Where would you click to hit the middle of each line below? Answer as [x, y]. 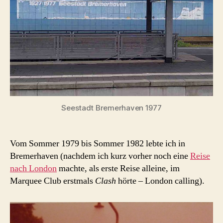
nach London [33, 168]
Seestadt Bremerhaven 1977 [111, 108]
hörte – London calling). [161, 181]
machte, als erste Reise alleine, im [118, 168]
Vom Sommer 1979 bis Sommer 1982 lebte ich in [98, 143]
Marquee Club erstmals [53, 181]
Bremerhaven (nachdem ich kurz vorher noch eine [100, 156]
